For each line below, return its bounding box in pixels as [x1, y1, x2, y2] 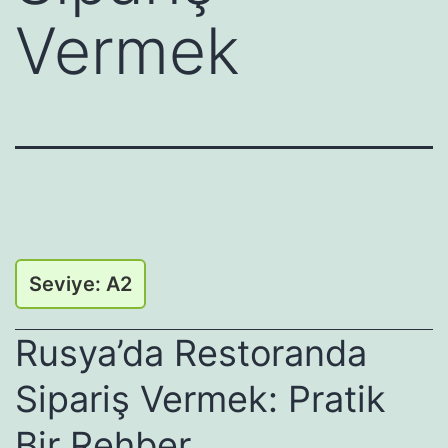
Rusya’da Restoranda [15, 330, 367, 375]
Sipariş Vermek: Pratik [15, 376, 386, 421]
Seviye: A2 [29, 271, 132, 296]
